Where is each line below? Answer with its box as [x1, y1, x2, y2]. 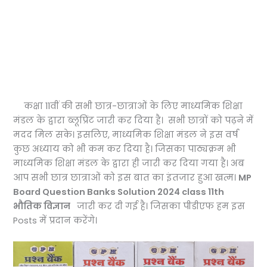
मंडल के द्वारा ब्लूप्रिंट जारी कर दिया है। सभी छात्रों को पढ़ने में [13, 114, 254, 127]
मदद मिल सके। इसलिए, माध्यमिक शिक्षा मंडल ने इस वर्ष [13, 129, 238, 141]
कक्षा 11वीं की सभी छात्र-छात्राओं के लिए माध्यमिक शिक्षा [24, 100, 243, 113]
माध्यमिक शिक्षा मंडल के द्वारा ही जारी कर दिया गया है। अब [13, 157, 245, 170]
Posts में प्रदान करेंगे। [13, 215, 98, 227]
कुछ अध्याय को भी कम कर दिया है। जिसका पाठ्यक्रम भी [13, 143, 237, 156]
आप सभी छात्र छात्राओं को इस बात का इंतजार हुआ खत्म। [13, 172, 239, 184]
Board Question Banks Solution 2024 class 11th [13, 186, 225, 198]
